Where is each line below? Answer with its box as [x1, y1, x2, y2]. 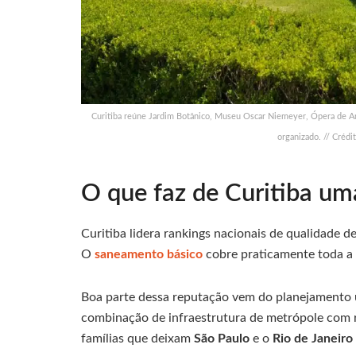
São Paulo [194, 331, 250, 345]
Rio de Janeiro [273, 331, 353, 345]
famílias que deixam [81, 331, 194, 345]
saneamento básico [95, 247, 203, 261]
